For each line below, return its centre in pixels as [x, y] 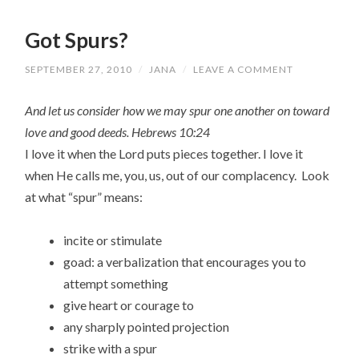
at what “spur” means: [84, 196]
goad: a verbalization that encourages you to [185, 261]
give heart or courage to [129, 305]
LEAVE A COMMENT [244, 69]
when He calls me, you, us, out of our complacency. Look [177, 175]
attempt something [116, 283]
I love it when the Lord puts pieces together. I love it [164, 153]
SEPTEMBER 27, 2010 [79, 69]
